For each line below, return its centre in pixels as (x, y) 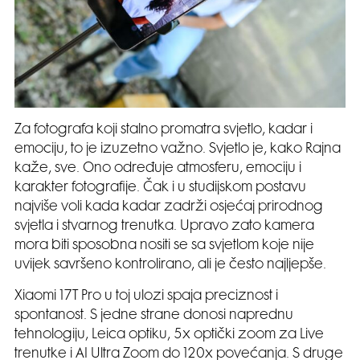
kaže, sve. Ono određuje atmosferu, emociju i (158, 169)
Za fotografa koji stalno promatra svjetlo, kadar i (164, 131)
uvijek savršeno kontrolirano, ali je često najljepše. (170, 266)
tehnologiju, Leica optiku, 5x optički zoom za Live (169, 335)
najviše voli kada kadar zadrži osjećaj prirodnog (169, 208)
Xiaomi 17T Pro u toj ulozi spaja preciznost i (146, 297)
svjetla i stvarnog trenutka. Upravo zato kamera (164, 227)
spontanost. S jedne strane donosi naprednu (154, 316)
